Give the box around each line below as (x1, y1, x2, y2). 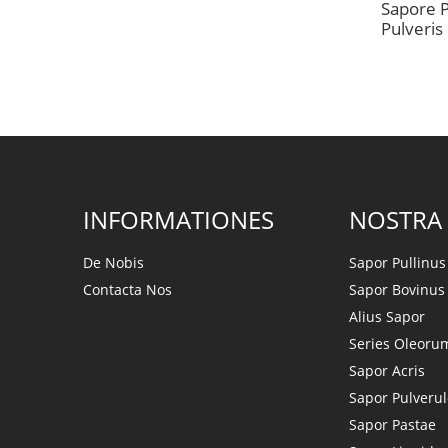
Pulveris (381, 17, 443, 41)
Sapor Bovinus (349, 279, 445, 299)
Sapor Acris (349, 360, 425, 380)
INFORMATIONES (83, 202, 274, 236)
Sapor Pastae (349, 414, 436, 434)
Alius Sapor (349, 306, 425, 326)
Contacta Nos (83, 279, 172, 299)
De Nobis (83, 252, 144, 272)
